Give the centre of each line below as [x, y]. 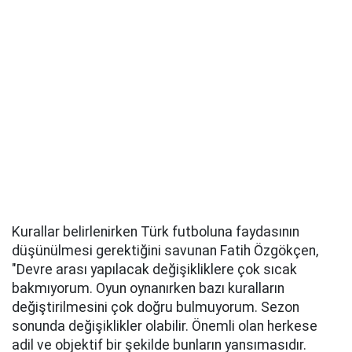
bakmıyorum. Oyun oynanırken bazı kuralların [148, 288]
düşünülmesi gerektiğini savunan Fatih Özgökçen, [165, 251]
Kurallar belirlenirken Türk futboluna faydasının [156, 232]
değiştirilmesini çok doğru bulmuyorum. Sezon [156, 307]
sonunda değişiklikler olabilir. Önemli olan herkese [165, 326]
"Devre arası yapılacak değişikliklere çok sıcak [154, 269]
